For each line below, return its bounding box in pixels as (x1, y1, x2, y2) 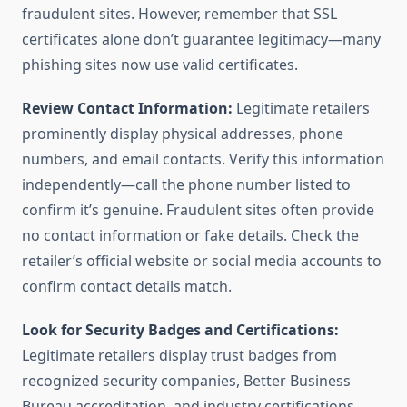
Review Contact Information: (22, 98, 233, 119)
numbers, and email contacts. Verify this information (22, 149, 384, 170)
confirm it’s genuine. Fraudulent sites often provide (22, 200, 374, 221)
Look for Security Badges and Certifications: (22, 320, 339, 341)
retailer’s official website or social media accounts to (22, 251, 382, 272)
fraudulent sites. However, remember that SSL (22, 4, 337, 25)
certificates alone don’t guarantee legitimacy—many (22, 29, 381, 50)
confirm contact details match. (22, 276, 232, 297)
